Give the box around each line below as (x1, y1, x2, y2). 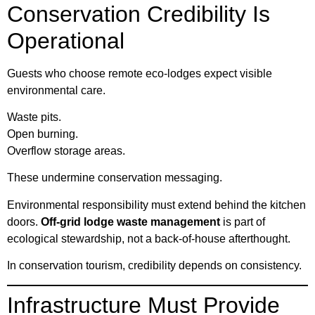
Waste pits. (7, 111, 61, 124)
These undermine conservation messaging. (7, 172, 222, 184)
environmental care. (7, 84, 105, 96)
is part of (220, 215, 265, 228)
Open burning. (7, 128, 78, 141)
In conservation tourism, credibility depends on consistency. (7, 259, 302, 272)
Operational (7, 27, 124, 53)
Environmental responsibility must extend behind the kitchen (7, 198, 306, 211)
